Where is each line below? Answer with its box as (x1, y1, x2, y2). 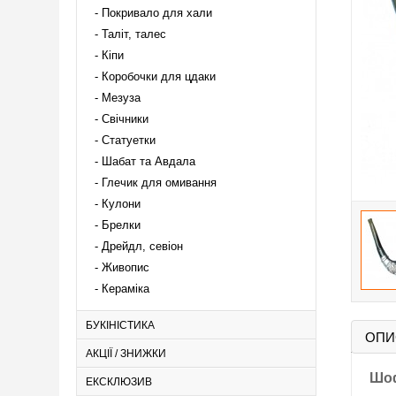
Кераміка (102, 282, 149, 295)
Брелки (102, 218, 141, 232)
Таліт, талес (102, 27, 166, 41)
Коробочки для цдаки (102, 70, 216, 83)
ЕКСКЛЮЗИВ (86, 376, 152, 388)
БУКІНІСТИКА (86, 319, 155, 331)
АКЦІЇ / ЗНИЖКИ (86, 347, 166, 360)
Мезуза (102, 91, 141, 104)
